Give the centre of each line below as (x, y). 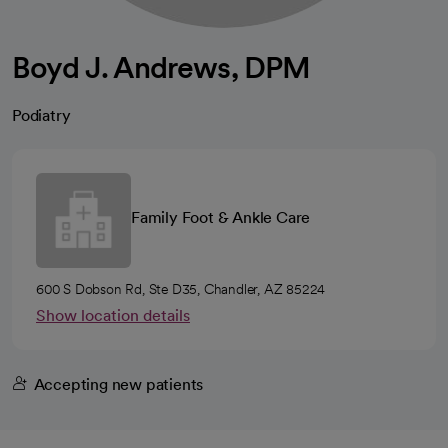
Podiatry (41, 115)
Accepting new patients (118, 384)
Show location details (113, 315)
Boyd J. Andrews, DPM (161, 67)
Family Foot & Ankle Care (221, 217)
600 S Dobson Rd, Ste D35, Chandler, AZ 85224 (181, 289)
